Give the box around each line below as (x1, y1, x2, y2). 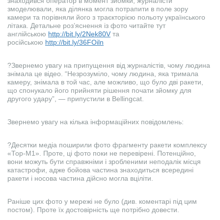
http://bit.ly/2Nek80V (48, 30, 110, 38)
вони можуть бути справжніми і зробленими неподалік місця (7, 158, 201, 166)
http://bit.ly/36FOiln (45, 38, 104, 47)
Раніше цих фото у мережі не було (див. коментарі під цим (7, 197, 197, 206)
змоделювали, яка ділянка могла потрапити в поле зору (7, 5, 188, 13)
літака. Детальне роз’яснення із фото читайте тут (7, 22, 165, 30)
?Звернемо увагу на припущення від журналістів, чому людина (7, 61, 210, 70)
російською (7, 38, 45, 47)
